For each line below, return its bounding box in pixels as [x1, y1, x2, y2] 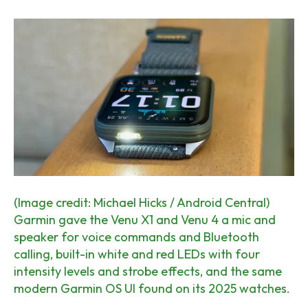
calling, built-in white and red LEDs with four [14, 246, 260, 263]
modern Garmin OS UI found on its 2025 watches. [14, 280, 290, 297]
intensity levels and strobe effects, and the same [14, 263, 282, 280]
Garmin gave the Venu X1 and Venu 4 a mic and [14, 212, 276, 228]
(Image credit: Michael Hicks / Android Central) [14, 195, 269, 211]
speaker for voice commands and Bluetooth [14, 229, 259, 245]
